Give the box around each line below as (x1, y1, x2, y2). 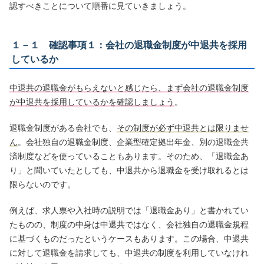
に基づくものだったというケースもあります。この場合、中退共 (9, 234, 249, 244)
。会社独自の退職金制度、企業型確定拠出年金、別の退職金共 (18, 137, 249, 147)
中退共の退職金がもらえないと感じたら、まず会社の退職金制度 (9, 83, 249, 93)
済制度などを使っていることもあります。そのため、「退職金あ (9, 151, 249, 161)
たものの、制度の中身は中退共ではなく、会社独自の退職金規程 (9, 220, 249, 230)
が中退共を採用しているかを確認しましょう (9, 97, 175, 107)
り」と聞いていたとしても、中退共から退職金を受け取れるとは (9, 166, 249, 176)
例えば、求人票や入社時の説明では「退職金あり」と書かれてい (9, 206, 249, 216)
